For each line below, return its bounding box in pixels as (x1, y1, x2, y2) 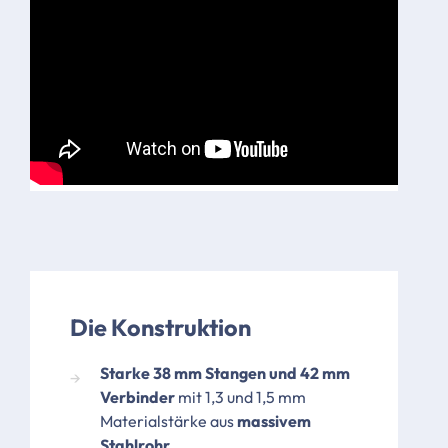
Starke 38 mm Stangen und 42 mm (100, 363, 350, 384)
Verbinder (100, 387, 178, 408)
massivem (237, 411, 311, 432)
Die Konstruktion (70, 313, 251, 343)
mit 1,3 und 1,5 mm (178, 387, 306, 408)
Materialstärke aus (100, 411, 237, 432)
